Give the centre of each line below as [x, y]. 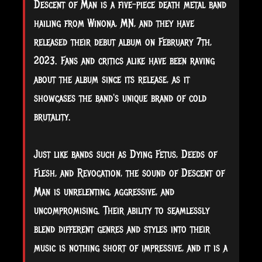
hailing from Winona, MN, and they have [114, 23]
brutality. [52, 117]
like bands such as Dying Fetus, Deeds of [135, 154]
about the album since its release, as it [112, 79]
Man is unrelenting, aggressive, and [104, 192]
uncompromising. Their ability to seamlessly [122, 210]
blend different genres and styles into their [122, 229]
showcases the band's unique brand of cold [120, 98]
